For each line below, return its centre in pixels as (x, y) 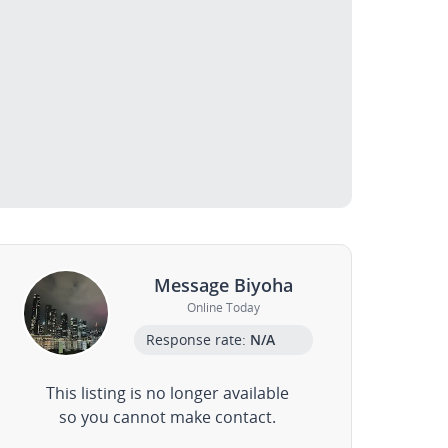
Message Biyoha (224, 284)
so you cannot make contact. (168, 417)
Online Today (224, 307)
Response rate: (198, 339)
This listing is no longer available (168, 393)
